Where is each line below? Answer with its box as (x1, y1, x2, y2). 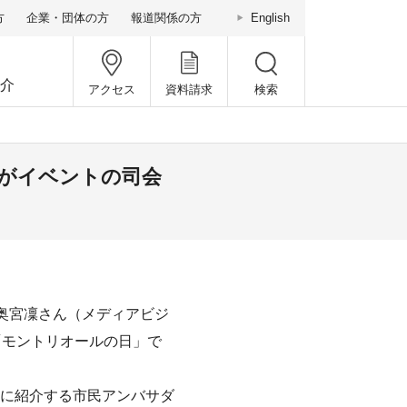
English (251, 11, 290, 25)
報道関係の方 (131, 11, 202, 25)
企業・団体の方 (26, 11, 109, 25)
